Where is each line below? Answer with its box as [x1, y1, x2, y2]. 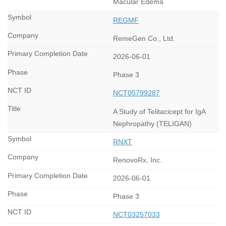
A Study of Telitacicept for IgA [113, 107, 206, 116]
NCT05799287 [113, 89, 160, 97]
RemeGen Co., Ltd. [113, 34, 175, 42]
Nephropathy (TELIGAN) [113, 119, 192, 128]
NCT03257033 [113, 210, 160, 219]
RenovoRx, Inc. [113, 155, 162, 164]
